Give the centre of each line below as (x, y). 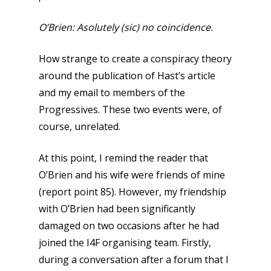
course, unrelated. (80, 126)
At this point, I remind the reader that (123, 158)
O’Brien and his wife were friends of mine (132, 175)
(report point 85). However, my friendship (132, 192)
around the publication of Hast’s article (127, 76)
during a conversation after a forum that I (134, 260)
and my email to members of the (112, 93)
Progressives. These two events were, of (130, 109)
